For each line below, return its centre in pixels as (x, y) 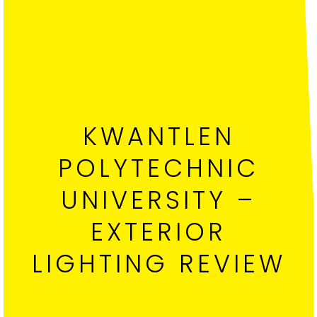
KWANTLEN (158, 137)
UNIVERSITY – (158, 200)
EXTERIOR (158, 232)
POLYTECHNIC (158, 168)
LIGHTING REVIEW (158, 264)
